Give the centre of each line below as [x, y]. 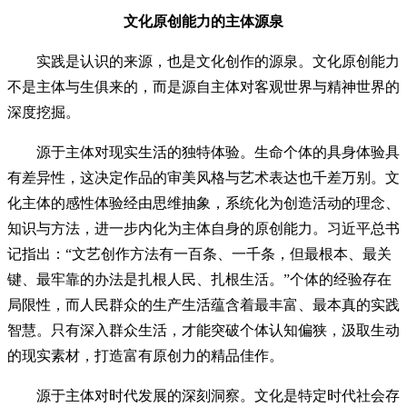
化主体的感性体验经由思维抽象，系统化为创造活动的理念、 [203, 203]
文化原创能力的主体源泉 [203, 21]
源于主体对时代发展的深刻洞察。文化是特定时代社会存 [203, 396]
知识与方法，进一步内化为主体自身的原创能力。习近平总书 [203, 228]
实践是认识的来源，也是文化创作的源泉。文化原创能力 [203, 61]
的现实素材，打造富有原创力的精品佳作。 [145, 356]
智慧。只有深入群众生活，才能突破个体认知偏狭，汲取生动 [203, 330]
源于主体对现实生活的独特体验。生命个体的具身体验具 [203, 152]
